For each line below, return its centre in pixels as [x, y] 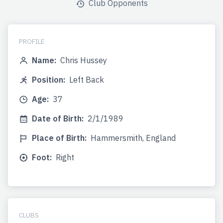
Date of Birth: [58, 119]
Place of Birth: [59, 138]
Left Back [87, 80]
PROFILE [32, 42]
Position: [49, 80]
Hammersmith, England [133, 138]
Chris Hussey [84, 60]
